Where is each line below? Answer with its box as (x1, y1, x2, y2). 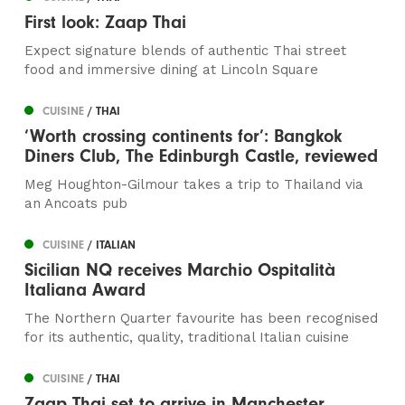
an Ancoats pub (24, 195, 128, 212)
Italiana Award (24, 279, 146, 301)
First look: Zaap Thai (24, 12, 187, 33)
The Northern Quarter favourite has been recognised (24, 310, 379, 327)
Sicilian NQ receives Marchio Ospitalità (24, 259, 336, 281)
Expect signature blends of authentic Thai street (24, 42, 347, 60)
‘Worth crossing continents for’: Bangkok (24, 126, 343, 147)
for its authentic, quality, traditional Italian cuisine (24, 329, 350, 346)
